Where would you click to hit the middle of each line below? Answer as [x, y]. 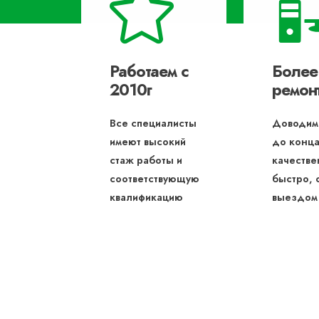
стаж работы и [146, 160]
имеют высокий [148, 142]
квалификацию [146, 197]
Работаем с [149, 71]
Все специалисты [153, 123]
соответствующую [155, 179]
